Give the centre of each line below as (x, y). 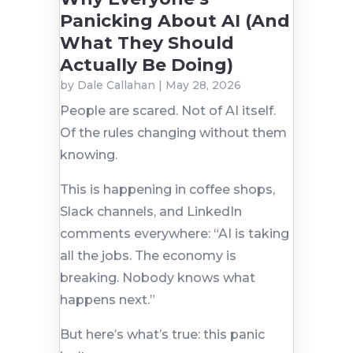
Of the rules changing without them (173, 133)
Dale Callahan (116, 85)
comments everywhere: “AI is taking (174, 234)
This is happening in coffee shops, (167, 190)
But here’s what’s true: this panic (162, 335)
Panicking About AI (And (175, 21)
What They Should (147, 43)
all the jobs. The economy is (148, 256)
